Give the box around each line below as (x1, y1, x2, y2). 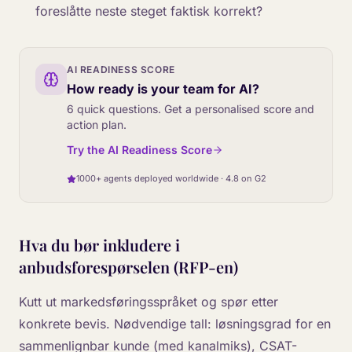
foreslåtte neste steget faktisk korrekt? (35, 3, 262, 19)
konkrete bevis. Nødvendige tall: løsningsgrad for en (19, 316, 331, 332)
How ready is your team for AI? (67, 81, 259, 97)
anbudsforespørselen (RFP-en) (19, 256, 238, 277)
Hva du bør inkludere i (19, 234, 180, 255)
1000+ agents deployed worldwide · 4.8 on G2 (76, 173, 266, 184)
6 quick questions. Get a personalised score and (67, 102, 314, 115)
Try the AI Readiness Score (67, 143, 212, 156)
